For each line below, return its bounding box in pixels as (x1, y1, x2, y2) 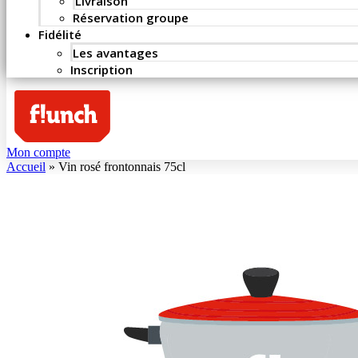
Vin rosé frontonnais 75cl (58, 160, 185, 174)
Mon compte (6, 145, 70, 160)
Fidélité (38, 26, 82, 42)
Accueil (6, 160, 46, 174)
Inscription (70, 62, 133, 78)
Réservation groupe (73, 10, 189, 26)
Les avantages (73, 45, 158, 61)
